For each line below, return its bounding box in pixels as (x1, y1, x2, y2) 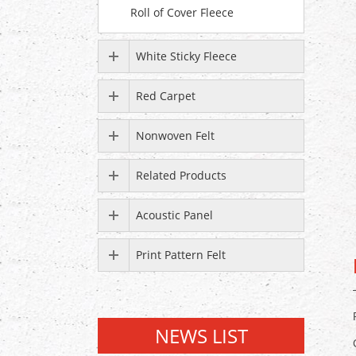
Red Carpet (136, 88, 195, 103)
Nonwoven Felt (136, 128, 215, 143)
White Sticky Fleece (136, 48, 237, 64)
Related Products (136, 168, 226, 183)
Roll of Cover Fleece (130, 5, 234, 20)
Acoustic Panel (136, 207, 213, 222)
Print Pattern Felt (136, 247, 226, 262)
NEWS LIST (154, 323, 248, 349)
